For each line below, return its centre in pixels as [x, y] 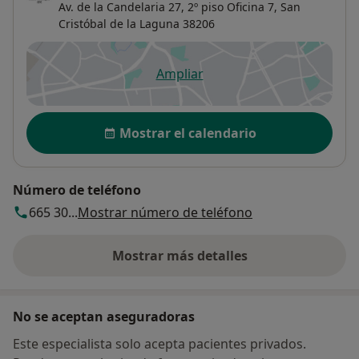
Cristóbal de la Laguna [119, 23]
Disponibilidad [76, 120]
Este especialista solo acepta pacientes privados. [159, 343]
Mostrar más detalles [179, 255]
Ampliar [179, 73]
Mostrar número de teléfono [165, 212]
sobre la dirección [234, 264]
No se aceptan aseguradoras [104, 316]
